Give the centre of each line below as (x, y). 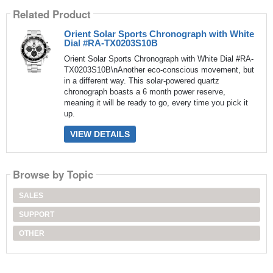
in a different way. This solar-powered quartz (141, 81)
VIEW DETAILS (100, 134)
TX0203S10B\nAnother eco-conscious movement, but (159, 70)
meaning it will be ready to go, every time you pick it (156, 103)
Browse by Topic (53, 175)
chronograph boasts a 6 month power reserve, (144, 92)
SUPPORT (36, 214)
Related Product (51, 14)
